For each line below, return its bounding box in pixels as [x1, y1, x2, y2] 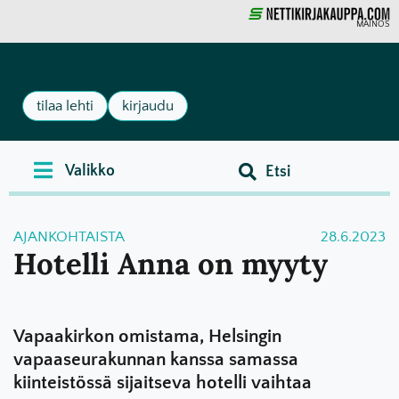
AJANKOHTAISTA [13, 229, 125, 245]
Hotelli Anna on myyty [13, 245, 328, 282]
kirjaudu [122, 97, 175, 114]
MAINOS [356, 20, 390, 30]
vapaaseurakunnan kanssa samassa [13, 350, 298, 370]
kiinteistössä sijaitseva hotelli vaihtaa [13, 373, 312, 393]
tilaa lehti [37, 97, 94, 114]
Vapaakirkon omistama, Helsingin [13, 327, 281, 346]
